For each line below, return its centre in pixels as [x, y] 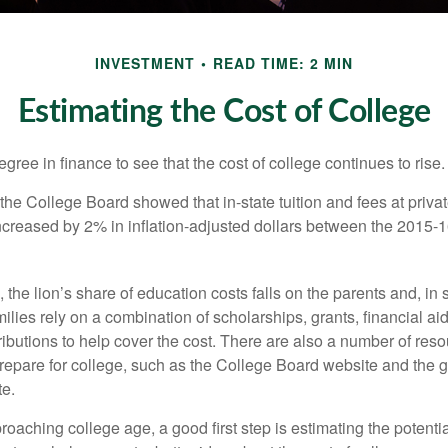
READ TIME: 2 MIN [283, 63]
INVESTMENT [145, 63]
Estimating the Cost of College [224, 112]
